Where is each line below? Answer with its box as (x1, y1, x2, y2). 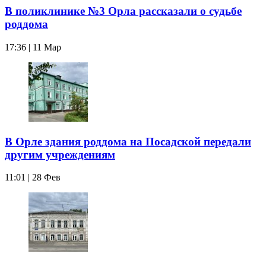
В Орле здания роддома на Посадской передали (5, 135, 251, 148)
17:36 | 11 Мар (5, 42, 61, 52)
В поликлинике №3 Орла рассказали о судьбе (5, 5, 242, 18)
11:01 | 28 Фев (5, 172, 61, 183)
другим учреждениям (5, 148, 115, 161)
